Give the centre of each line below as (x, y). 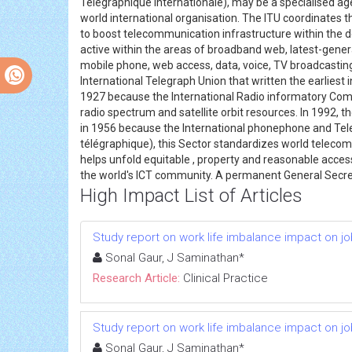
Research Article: (136, 278)
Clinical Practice (225, 278)
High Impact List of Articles (191, 195)
